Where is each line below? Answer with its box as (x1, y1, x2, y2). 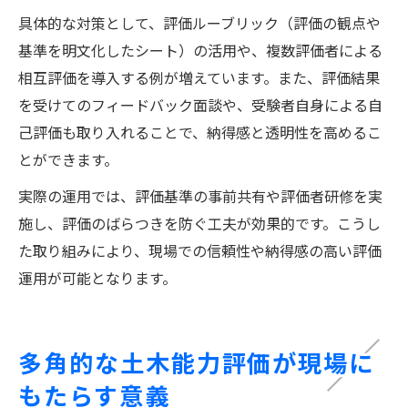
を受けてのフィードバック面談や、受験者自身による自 (18, 93, 382, 116)
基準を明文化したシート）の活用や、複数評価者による (18, 38, 382, 61)
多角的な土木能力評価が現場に (18, 343, 375, 380)
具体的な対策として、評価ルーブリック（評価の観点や (18, 11, 381, 34)
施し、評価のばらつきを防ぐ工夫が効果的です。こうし (18, 211, 381, 234)
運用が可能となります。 (18, 266, 177, 289)
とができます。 (18, 148, 118, 170)
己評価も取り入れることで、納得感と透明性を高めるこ (18, 120, 382, 143)
